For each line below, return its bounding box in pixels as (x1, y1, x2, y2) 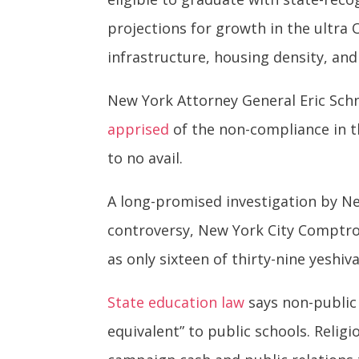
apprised (107, 119, 170, 139)
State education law (107, 292, 245, 313)
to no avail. (107, 148, 184, 168)
